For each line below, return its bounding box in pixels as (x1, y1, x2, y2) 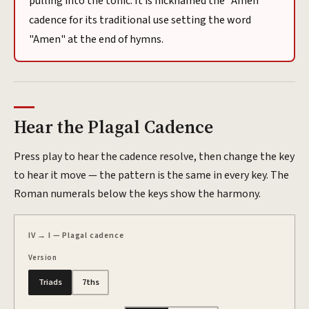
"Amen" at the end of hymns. (29, 31, 163, 47)
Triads (38, 276, 62, 289)
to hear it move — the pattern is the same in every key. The (14, 167, 289, 183)
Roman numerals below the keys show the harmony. (14, 186, 261, 201)
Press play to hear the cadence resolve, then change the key (14, 148, 295, 164)
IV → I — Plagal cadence (28, 229, 124, 241)
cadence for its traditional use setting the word (29, 12, 251, 28)
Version (28, 252, 57, 263)
